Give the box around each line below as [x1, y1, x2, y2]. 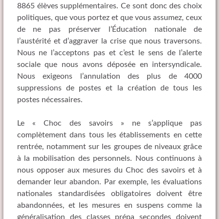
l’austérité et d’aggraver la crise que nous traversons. [17, 37, 202, 45]
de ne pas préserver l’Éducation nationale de [17, 25, 202, 34]
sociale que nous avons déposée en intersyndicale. [17, 61, 202, 69]
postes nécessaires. [17, 96, 83, 104]
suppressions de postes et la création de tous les [17, 84, 202, 92]
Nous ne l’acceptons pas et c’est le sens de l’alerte [17, 49, 202, 57]
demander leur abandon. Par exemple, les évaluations [17, 178, 202, 186]
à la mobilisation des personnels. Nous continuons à [17, 154, 202, 163]
